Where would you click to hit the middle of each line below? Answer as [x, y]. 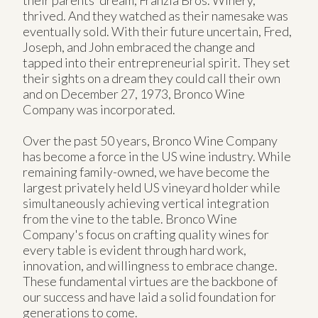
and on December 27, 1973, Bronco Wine [134, 93]
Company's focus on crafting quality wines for [146, 234]
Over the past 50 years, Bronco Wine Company [150, 140]
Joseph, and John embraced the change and [139, 46]
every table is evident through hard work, [135, 250]
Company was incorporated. [99, 109]
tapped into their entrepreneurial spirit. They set [157, 62]
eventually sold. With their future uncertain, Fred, [157, 31]
